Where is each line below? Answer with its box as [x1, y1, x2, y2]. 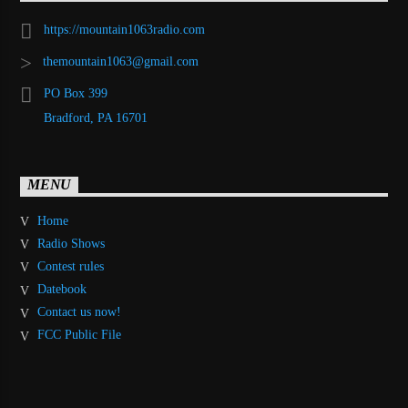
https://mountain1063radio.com [43, 23, 205, 37]
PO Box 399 [43, 87, 107, 101]
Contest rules [36, 259, 104, 273]
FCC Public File [36, 328, 121, 342]
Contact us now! [36, 305, 121, 320]
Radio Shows [36, 236, 105, 250]
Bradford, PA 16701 [43, 111, 148, 126]
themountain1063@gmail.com [42, 55, 199, 69]
